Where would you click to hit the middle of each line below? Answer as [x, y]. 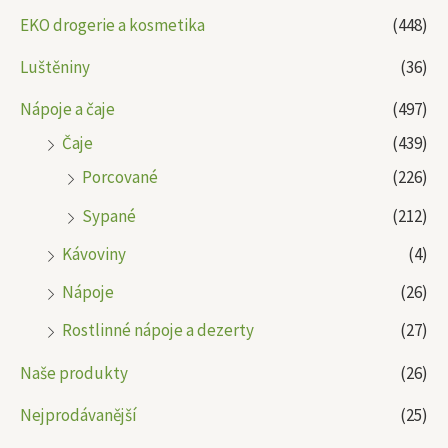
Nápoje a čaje [67, 109]
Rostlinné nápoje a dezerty [158, 330]
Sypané [109, 215]
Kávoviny [94, 253]
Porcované [120, 177]
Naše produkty [74, 372]
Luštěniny [55, 67]
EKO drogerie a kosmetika [112, 24]
